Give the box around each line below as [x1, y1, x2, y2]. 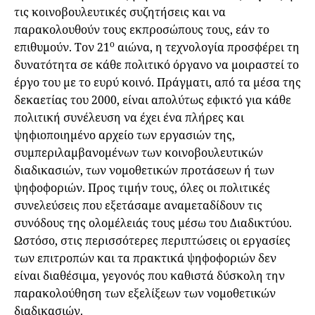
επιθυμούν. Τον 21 [14, 39, 110, 56]
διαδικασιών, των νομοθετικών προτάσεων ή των [14, 162, 274, 179]
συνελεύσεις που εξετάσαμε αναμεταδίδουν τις [14, 198, 262, 214]
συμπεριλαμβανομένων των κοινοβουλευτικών [14, 145, 263, 161]
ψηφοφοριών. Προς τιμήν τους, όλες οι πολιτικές [14, 180, 270, 196]
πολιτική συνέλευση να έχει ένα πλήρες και [14, 110, 244, 126]
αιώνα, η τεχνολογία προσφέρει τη [115, 39, 300, 56]
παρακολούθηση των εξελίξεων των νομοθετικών [14, 285, 276, 302]
